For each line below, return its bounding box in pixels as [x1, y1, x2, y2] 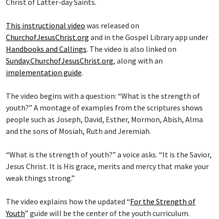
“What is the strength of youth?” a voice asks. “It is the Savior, [6, 150, 212, 160]
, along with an [113, 56, 163, 66]
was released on [85, 21, 139, 31]
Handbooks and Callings [6, 44, 87, 54]
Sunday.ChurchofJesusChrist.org [6, 56, 113, 66]
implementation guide [6, 67, 82, 78]
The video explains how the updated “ [6, 197, 130, 207]
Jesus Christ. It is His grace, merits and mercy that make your [6, 161, 209, 172]
